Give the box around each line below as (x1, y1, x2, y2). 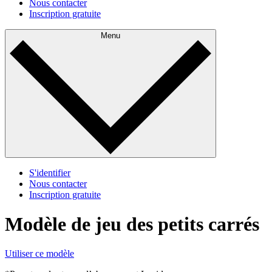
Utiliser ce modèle (5, 248, 74, 259)
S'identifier (29, 167, 70, 178)
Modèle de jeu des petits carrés (5, 212, 259, 235)
